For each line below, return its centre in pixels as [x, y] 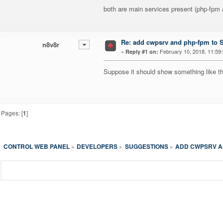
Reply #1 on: [142, 52]
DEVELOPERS [97, 146]
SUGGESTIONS [146, 146]
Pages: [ [12, 113]
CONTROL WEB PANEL [36, 146]
